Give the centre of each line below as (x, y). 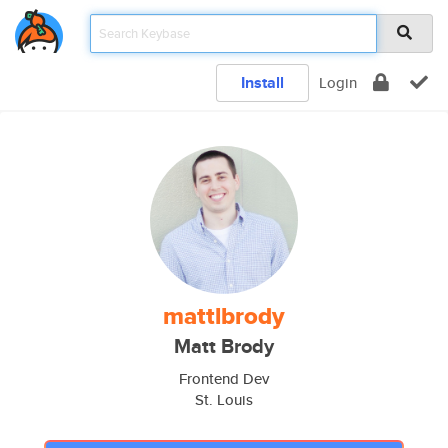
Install (262, 82)
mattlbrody (224, 316)
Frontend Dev (224, 378)
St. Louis (224, 399)
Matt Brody (224, 346)
